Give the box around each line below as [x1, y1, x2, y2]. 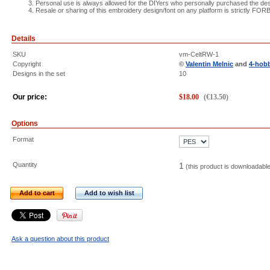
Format [13, 136, 34, 143]
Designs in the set [13, 70, 65, 77]
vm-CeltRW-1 [179, 51, 219, 58]
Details [11, 34, 36, 43]
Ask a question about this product [11, 235, 109, 242]
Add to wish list [84, 189, 134, 196]
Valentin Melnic [186, 60, 233, 67]
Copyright [13, 60, 41, 67]
